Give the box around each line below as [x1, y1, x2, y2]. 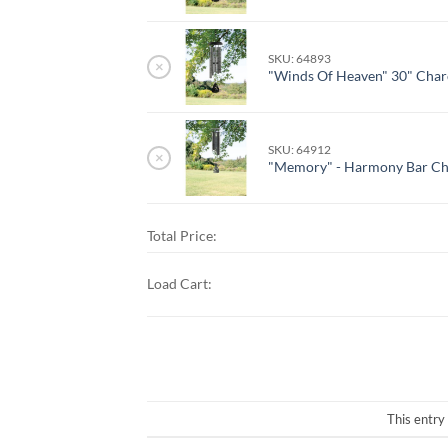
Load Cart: [147, 275, 212, 293]
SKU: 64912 [268, 143, 332, 157]
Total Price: [147, 227, 217, 245]
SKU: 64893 [268, 52, 332, 66]
